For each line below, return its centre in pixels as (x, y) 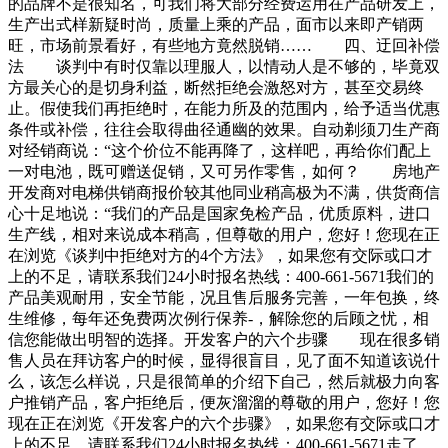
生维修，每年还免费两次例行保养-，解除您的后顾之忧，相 (218, 319)
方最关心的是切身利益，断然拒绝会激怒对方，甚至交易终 (216, 88)
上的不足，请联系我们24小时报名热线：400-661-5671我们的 (221, 277)
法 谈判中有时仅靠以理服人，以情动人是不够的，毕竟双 (224, 67)
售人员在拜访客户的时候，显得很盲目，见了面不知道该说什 (224, 361)
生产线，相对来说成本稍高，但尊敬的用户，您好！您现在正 (224, 235)
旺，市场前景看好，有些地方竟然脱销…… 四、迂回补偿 (224, 46)
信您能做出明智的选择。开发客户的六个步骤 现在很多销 (224, 340)
